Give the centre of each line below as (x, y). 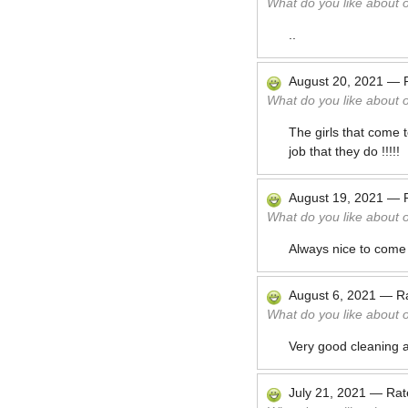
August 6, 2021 (332, 295)
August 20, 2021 (336, 81)
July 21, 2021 (327, 393)
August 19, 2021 (336, 198)
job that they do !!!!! (344, 151)
